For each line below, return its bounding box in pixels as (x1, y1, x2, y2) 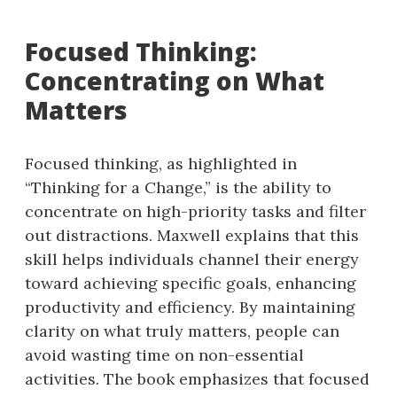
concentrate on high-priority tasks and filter (25, 200, 366, 222)
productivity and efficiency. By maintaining (25, 296, 355, 317)
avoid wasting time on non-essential (25, 344, 304, 365)
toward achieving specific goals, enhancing (25, 272, 356, 293)
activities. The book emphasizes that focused (25, 368, 370, 389)
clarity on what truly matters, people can (25, 320, 339, 341)
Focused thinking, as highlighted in (25, 152, 297, 174)
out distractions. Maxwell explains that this (25, 224, 359, 245)
